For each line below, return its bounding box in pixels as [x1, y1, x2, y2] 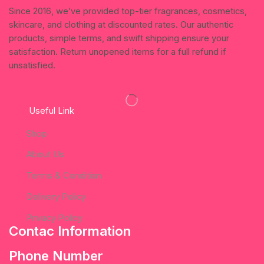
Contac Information [9, 222, 131, 239]
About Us [26, 149, 64, 160]
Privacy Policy [26, 212, 82, 223]
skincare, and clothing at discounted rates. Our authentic [9, 19, 233, 31]
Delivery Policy [26, 192, 86, 203]
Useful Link [29, 105, 75, 116]
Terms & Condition [26, 170, 101, 181]
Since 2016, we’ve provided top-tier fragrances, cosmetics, [9, 6, 247, 17]
